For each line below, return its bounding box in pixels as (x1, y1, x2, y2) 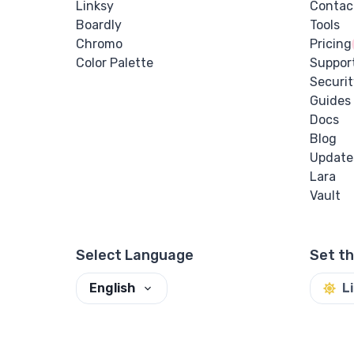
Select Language (76, 246, 194, 264)
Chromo (76, 36, 122, 51)
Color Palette (76, 55, 153, 70)
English (89, 281, 135, 296)
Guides (310, 92, 351, 108)
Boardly (76, 17, 122, 32)
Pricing (310, 36, 352, 51)
